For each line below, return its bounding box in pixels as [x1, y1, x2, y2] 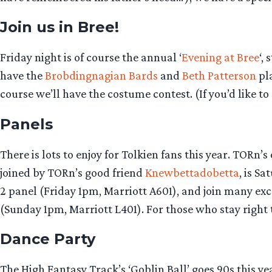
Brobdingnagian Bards [45, 69, 158, 83]
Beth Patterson [182, 69, 256, 83]
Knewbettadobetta [145, 165, 239, 179]
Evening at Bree [182, 50, 259, 64]
